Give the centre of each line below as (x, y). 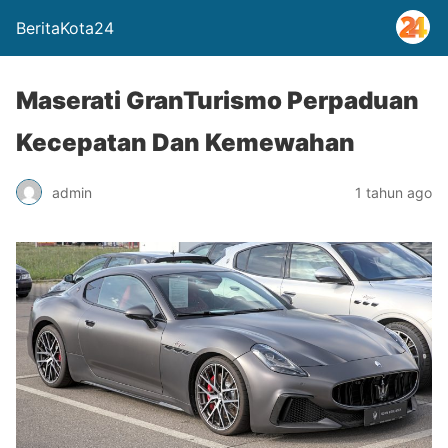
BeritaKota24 (65, 28)
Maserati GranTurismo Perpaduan (217, 100)
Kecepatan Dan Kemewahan (185, 142)
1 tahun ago (393, 192)
